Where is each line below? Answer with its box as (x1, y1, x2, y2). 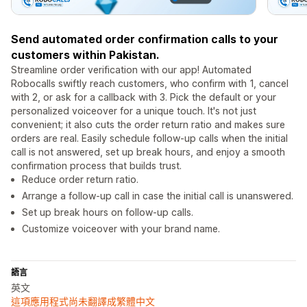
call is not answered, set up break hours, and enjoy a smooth (11, 146, 285, 158)
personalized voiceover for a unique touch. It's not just (11, 105, 256, 117)
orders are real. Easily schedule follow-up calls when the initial (11, 132, 288, 145)
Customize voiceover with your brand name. (22, 223, 220, 235)
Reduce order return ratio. (22, 173, 138, 186)
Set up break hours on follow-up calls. (22, 206, 193, 219)
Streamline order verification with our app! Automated (11, 64, 251, 76)
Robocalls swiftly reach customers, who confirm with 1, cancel (11, 77, 288, 90)
